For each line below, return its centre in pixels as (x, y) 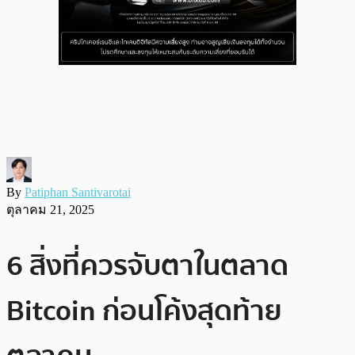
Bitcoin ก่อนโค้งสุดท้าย (144, 311)
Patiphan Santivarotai (78, 192)
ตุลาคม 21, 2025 (50, 209)
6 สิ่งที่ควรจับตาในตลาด (147, 265)
